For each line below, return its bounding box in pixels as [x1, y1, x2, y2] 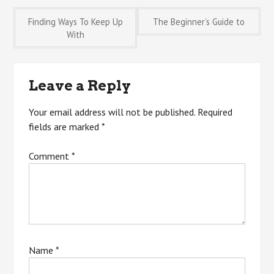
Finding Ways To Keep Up [28, 16, 123, 28]
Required [198, 106, 233, 118]
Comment [29, 150, 72, 162]
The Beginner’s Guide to [152, 16, 245, 28]
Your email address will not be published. [29, 106, 196, 118]
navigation [13, 43, 172, 76]
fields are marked [29, 120, 102, 133]
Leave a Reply [29, 77, 131, 94]
